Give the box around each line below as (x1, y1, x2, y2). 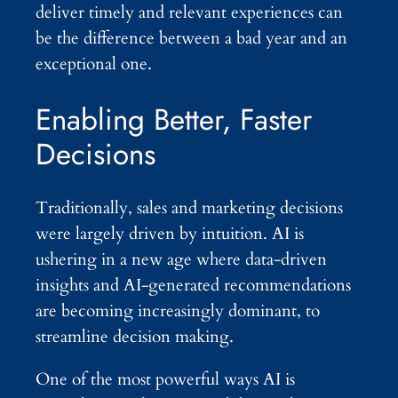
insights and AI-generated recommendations (36, 274, 351, 298)
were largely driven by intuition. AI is (36, 222, 304, 246)
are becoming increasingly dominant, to (36, 299, 320, 323)
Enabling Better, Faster (36, 98, 312, 140)
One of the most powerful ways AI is (36, 368, 295, 392)
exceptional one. (36, 52, 152, 76)
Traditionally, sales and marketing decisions (36, 196, 343, 220)
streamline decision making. (36, 325, 238, 349)
